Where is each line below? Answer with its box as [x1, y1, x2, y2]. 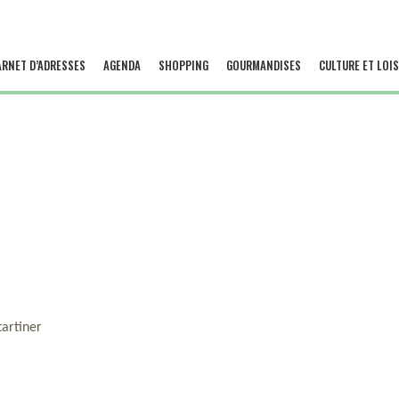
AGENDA [102, 56, 141, 74]
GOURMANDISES [225, 56, 301, 74]
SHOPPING [158, 56, 208, 74]
